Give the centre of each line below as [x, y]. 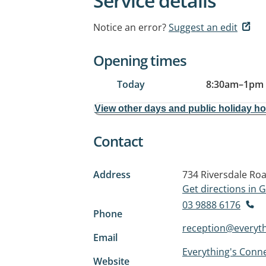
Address [112, 175]
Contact [118, 141]
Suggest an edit [203, 27]
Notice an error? [130, 27]
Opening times [140, 60]
